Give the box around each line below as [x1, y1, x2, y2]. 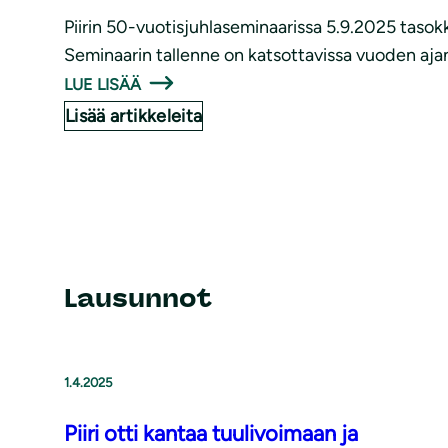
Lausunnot [64, 281, 212, 314]
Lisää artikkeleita [65, 104, 203, 127]
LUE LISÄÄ [64, 74, 142, 94]
